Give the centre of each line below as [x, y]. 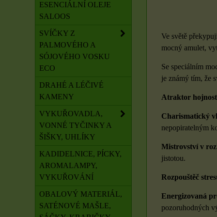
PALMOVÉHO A [68, 45]
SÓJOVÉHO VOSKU [75, 56]
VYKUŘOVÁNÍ [66, 177]
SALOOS [55, 16]
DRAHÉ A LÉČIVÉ [71, 85]
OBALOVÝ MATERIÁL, [81, 194]
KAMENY [57, 97]
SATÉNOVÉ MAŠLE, [75, 206]
